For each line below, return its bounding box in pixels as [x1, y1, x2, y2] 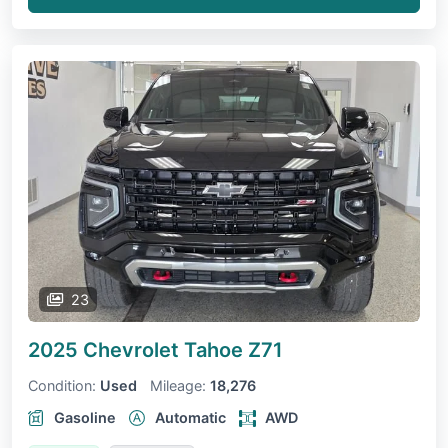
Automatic [155, 409, 226, 427]
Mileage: [150, 377, 206, 395]
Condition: [28, 377, 96, 395]
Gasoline [54, 409, 116, 427]
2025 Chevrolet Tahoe [28, 338, 248, 363]
